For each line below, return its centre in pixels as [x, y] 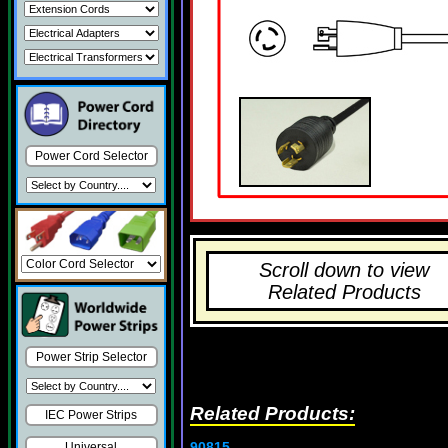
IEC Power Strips [91, 415]
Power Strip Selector [91, 357]
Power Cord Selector [91, 156]
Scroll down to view [344, 270]
